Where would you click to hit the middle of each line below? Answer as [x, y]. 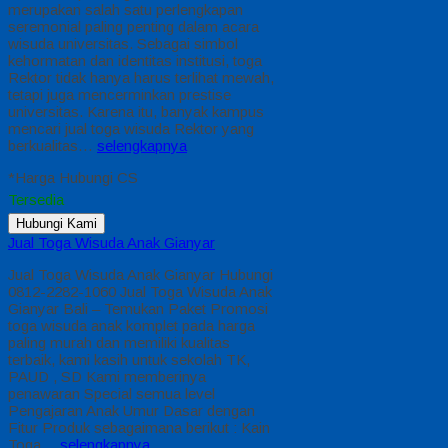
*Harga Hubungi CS [73, 178]
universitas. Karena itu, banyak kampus [136, 112]
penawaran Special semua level [111, 394]
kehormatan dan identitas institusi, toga [135, 61]
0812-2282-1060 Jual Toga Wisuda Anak [140, 292]
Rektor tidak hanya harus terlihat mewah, [141, 78]
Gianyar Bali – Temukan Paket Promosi [138, 309]
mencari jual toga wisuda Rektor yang [131, 129]
